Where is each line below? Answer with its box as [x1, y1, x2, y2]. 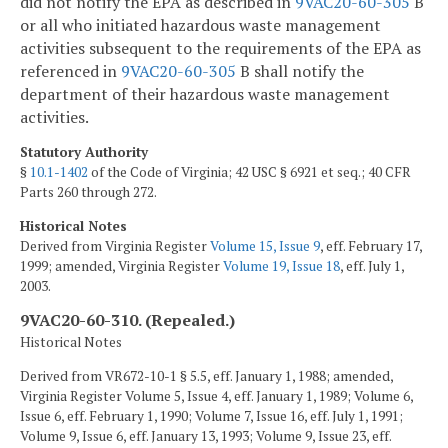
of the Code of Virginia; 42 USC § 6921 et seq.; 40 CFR [88, 163, 411, 182]
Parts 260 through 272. [20, 183, 157, 202]
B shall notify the [236, 60, 364, 83]
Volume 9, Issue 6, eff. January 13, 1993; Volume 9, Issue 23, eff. [20, 427, 391, 446]
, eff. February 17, [320, 236, 422, 255]
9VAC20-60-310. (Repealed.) [20, 309, 235, 332]
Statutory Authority [20, 143, 148, 162]
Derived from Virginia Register [20, 236, 210, 255]
